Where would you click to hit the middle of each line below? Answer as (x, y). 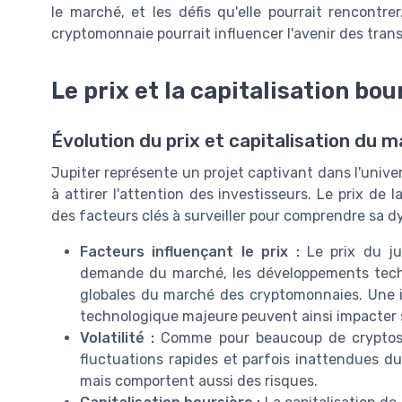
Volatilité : (118, 338)
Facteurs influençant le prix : (190, 252)
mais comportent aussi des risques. (199, 381)
